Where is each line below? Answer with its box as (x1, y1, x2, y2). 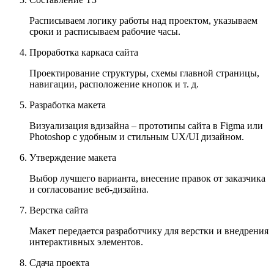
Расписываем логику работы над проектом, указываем (29, 15, 257, 26)
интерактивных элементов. (29, 237, 143, 248)
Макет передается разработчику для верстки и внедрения (29, 226, 268, 237)
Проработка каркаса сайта (29, 47, 138, 58)
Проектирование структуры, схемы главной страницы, (29, 68, 259, 79)
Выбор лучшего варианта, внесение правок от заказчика (29, 173, 265, 184)
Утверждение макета (29, 152, 116, 163)
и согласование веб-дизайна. (29, 184, 149, 195)
